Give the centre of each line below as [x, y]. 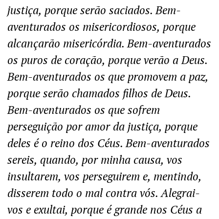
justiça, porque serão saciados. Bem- [94, 10]
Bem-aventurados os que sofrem [84, 110]
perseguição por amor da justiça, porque [102, 126]
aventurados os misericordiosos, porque [101, 27]
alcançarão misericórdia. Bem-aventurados [109, 43]
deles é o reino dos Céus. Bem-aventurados [109, 143]
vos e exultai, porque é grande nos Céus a [105, 209]
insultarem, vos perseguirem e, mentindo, [104, 176]
